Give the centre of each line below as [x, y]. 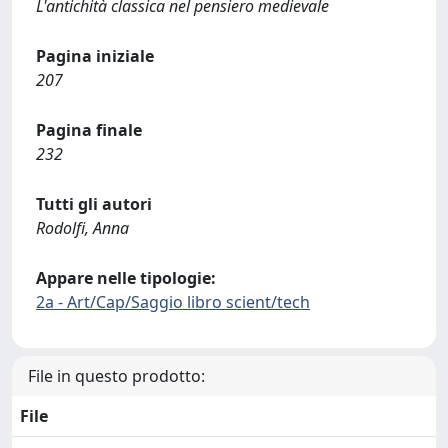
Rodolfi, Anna [82, 228]
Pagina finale [89, 130]
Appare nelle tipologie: [126, 278]
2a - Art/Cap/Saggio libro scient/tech [173, 302]
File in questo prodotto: [116, 376]
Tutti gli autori [94, 204]
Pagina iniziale [95, 56]
